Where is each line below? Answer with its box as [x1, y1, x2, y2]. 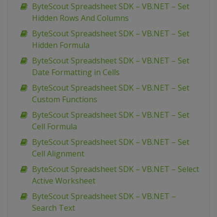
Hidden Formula [32, 40, 90, 51]
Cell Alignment [32, 148, 84, 159]
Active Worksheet [32, 175, 95, 186]
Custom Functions [32, 94, 97, 105]
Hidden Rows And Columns [32, 13, 129, 24]
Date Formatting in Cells [32, 67, 120, 78]
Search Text [32, 202, 75, 214]
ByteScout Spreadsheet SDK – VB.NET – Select [32, 164, 199, 175]
